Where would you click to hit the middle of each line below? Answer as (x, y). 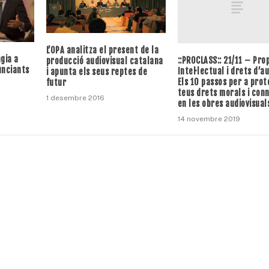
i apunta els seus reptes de (97, 71)
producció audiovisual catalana (104, 61)
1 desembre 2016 (75, 98)
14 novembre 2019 (209, 119)
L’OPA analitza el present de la (102, 50)
